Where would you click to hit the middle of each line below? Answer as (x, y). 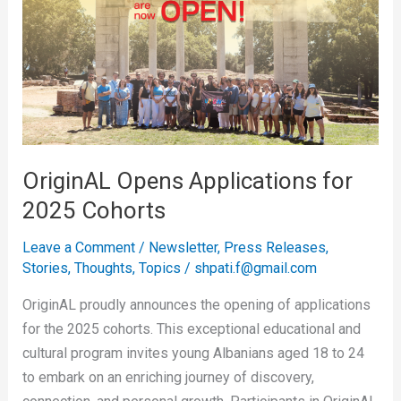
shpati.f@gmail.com (255, 269)
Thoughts (103, 269)
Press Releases (274, 248)
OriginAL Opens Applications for (187, 181)
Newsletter (183, 248)
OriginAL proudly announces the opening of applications (196, 305)
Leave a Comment (78, 248)
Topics (159, 269)
